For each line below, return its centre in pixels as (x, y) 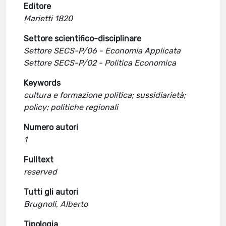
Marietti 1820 (48, 18)
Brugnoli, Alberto (56, 204)
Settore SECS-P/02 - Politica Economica (100, 63)
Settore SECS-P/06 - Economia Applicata (102, 51)
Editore (38, 6)
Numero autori (51, 127)
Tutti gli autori (51, 192)
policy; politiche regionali (71, 107)
